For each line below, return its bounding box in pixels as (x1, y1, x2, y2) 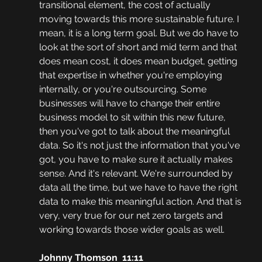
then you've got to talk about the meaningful (39, 126, 232, 137)
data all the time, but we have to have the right (39, 182, 240, 194)
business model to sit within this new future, (39, 112, 228, 123)
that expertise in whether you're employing (39, 70, 225, 81)
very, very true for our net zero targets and (39, 210, 225, 222)
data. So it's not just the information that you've (39, 140, 242, 151)
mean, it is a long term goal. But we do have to (39, 27, 241, 39)
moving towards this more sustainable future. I (39, 13, 242, 25)
